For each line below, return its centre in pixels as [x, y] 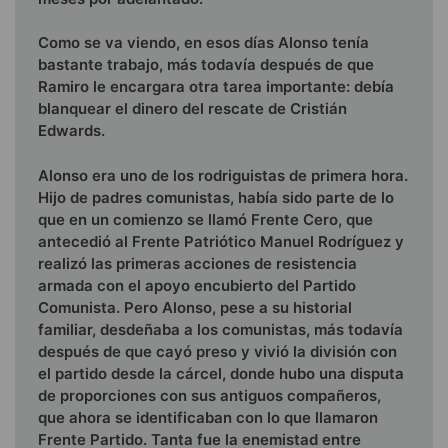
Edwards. [71, 131]
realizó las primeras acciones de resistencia [197, 263]
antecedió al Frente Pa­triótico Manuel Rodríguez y [221, 241]
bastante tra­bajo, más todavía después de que [206, 65]
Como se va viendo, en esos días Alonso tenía [203, 43]
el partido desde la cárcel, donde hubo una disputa [221, 373]
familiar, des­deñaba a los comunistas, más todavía [220, 329]
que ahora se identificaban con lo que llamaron [208, 417]
